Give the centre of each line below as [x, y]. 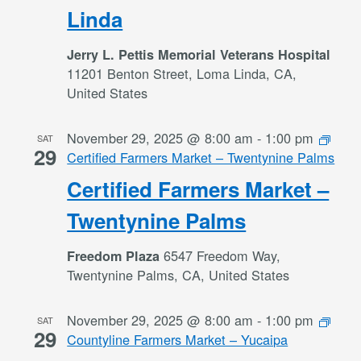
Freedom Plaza [116, 256]
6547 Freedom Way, [222, 255]
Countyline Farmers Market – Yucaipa [178, 339]
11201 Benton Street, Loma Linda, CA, [182, 73]
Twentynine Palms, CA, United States [178, 275]
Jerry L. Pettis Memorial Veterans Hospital [199, 54]
